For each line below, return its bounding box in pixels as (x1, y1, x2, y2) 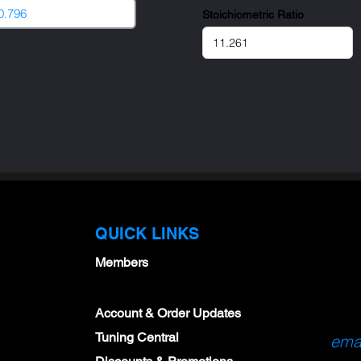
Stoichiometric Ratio (202, 8, 304, 21)
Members (95, 255, 148, 270)
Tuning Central (95, 330, 179, 345)
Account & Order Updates (95, 305, 241, 321)
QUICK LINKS (95, 224, 199, 243)
